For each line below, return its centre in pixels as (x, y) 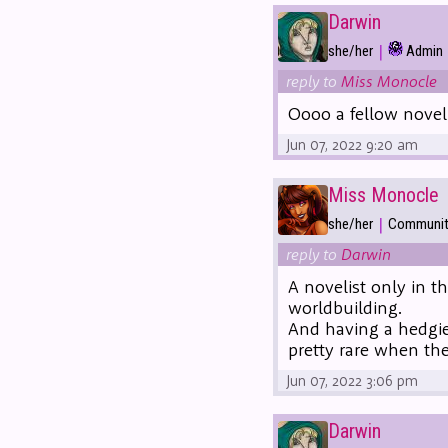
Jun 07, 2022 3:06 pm (352, 380)
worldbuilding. (345, 307)
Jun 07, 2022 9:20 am (352, 144)
